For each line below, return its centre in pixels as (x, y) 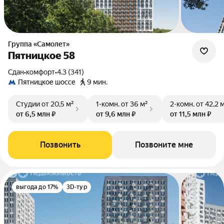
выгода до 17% (37, 187)
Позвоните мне (164, 145)
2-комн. (182, 104)
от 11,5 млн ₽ (190, 114)
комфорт (40, 72)
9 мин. (97, 82)
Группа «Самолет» (40, 44)
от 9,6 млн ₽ (116, 114)
